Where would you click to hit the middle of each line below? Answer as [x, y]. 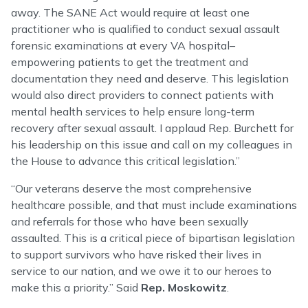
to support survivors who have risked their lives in [136, 254]
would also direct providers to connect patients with [142, 95]
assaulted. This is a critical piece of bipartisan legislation [153, 238]
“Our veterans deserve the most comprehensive [131, 188]
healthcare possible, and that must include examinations [154, 205]
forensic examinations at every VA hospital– [123, 45]
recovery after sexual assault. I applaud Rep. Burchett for [152, 128]
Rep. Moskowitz [184, 287]
